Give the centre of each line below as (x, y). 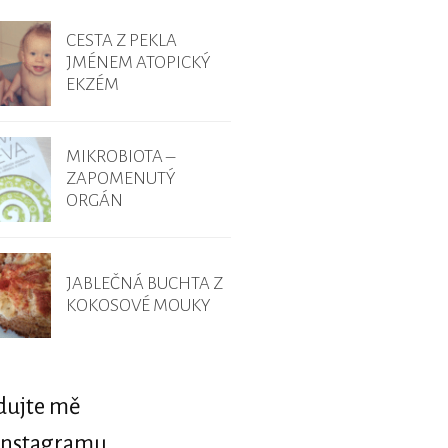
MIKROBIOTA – (120, 157)
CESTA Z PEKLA (121, 41)
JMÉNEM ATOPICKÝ (138, 63)
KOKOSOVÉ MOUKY (138, 306)
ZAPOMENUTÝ (121, 179)
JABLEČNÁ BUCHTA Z (144, 284)
